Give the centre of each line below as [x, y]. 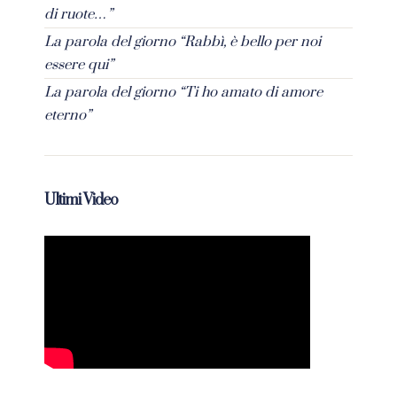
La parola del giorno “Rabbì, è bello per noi [183, 42]
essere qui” [79, 65]
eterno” [68, 116]
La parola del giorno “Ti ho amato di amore [183, 93]
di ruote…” [78, 15]
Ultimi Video [81, 201]
